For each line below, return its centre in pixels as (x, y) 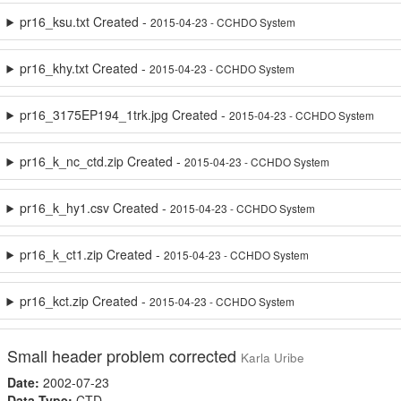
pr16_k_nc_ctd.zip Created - (102, 161)
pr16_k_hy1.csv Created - (95, 208)
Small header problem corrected (124, 355)
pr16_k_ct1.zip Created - (92, 254)
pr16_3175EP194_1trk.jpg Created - (125, 115)
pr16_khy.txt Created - (85, 68)
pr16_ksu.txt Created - (85, 21)
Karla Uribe (272, 358)
